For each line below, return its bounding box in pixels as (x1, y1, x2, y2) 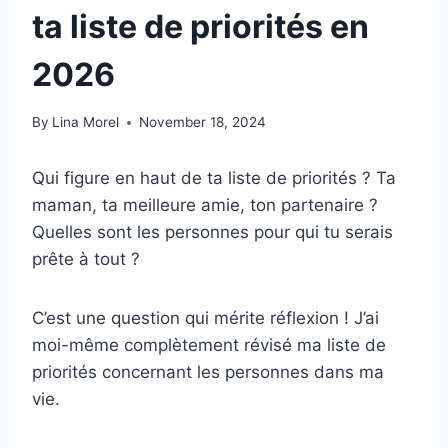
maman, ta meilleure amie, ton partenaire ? (32, 195, 378, 216)
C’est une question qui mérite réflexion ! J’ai (32, 308, 379, 329)
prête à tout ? (32, 249, 140, 270)
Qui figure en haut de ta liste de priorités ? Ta (32, 168, 396, 189)
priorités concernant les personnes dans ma (32, 362, 384, 383)
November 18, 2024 (139, 114, 267, 131)
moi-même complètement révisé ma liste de (32, 335, 386, 356)
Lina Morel (52, 114, 120, 131)
